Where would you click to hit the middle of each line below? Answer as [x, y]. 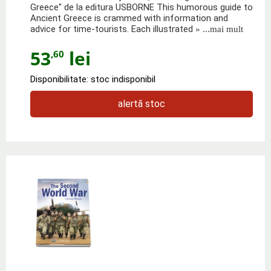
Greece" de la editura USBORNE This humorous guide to [142, 7]
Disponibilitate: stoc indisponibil [93, 79]
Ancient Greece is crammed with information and [129, 18]
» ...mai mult [218, 29]
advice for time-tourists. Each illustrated [112, 29]
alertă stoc [142, 103]
